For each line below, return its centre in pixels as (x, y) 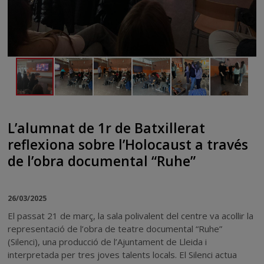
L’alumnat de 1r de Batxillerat (107, 128)
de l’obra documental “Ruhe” (102, 161)
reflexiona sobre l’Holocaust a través (128, 144)
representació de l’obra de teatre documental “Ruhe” (115, 228)
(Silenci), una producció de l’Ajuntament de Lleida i (108, 241)
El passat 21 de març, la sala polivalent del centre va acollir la (131, 215)
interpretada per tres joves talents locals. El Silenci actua (123, 254)
